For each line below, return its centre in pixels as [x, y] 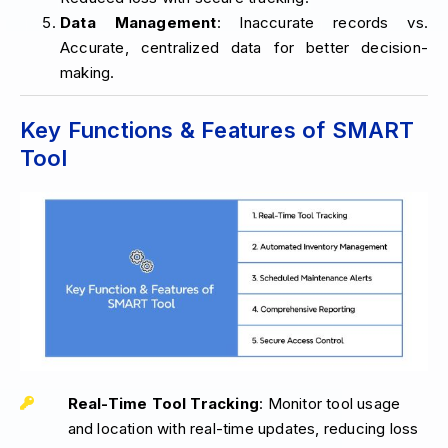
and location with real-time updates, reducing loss [243, 429]
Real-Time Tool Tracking [163, 404]
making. [87, 73]
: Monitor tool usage [330, 404]
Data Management [138, 23]
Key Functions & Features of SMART [217, 130]
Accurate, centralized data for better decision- [244, 48]
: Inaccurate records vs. [322, 23]
